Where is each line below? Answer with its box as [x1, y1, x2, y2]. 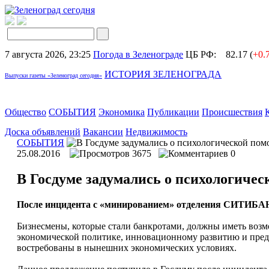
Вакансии [83, 127, 123, 137]
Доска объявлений [5, 127, 80, 137]
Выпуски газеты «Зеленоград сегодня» [5, 72, 102, 79]
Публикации [147, 107, 199, 117]
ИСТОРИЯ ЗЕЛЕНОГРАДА [104, 69, 222, 79]
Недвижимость [125, 127, 187, 137]
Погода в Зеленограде [93, 49, 183, 59]
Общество [5, 107, 46, 117]
